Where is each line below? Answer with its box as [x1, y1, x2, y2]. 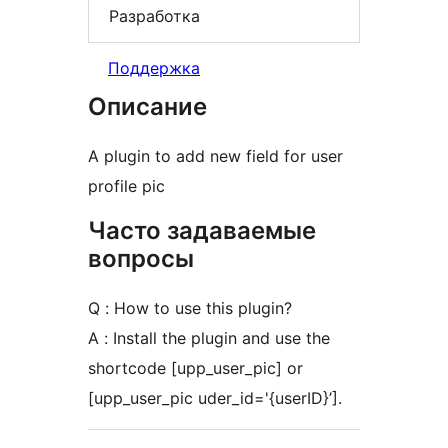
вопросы [88, 244, 194, 274]
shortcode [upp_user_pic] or [88, 358, 303, 379]
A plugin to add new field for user [88, 146, 343, 167]
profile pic [88, 176, 165, 197]
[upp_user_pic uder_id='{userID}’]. [88, 388, 342, 409]
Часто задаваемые [88, 216, 316, 246]
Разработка [109, 5, 200, 26]
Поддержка [108, 58, 200, 79]
